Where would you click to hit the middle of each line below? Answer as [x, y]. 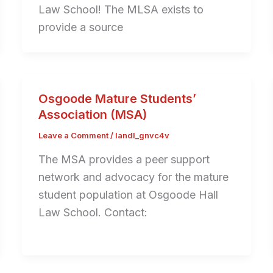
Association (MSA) [92, 115]
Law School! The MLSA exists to [121, 10]
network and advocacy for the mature [133, 177]
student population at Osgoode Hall [128, 194]
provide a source [80, 27]
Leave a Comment [73, 136]
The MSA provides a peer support [124, 159]
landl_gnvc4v [142, 136]
